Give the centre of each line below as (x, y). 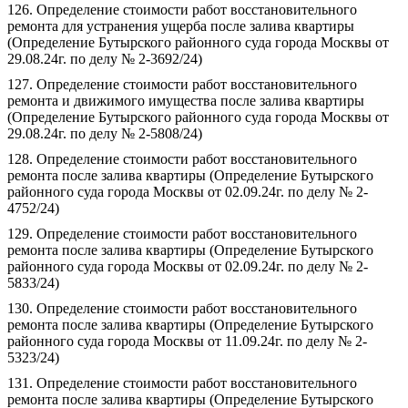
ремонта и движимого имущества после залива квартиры (186, 101)
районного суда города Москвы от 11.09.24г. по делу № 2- (187, 341)
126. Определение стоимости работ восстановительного (182, 10)
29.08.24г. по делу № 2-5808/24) (105, 133)
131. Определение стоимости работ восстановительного (182, 383)
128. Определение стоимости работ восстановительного (182, 159)
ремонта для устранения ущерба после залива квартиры (181, 26)
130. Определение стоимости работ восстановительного (182, 308)
